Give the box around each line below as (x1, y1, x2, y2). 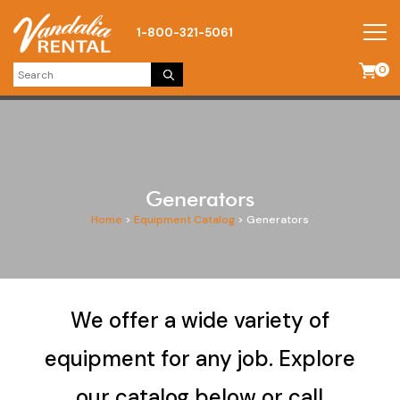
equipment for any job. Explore (44, 345, 355, 372)
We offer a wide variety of (70, 306, 329, 334)
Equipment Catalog (134, 212, 235, 227)
